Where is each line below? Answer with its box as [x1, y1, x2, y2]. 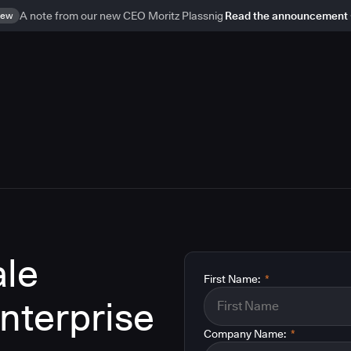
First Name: [204, 273, 260, 285]
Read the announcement [224, 9, 348, 22]
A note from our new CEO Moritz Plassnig [19, 9, 223, 22]
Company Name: [204, 327, 286, 340]
